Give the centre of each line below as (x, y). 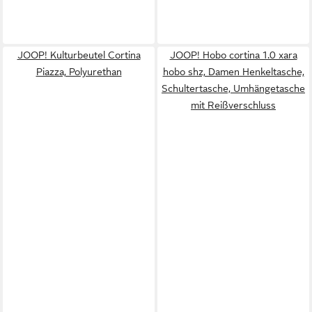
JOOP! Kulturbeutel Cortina (79, 55)
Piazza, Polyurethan (79, 71)
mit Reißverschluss (233, 105)
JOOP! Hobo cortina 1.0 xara (233, 55)
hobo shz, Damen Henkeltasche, (233, 71)
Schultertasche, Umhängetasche (233, 88)
